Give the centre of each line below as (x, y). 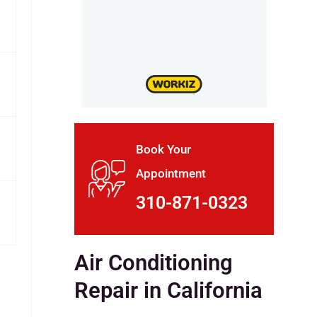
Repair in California (168, 290)
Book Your (164, 149)
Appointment (171, 173)
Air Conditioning (153, 263)
